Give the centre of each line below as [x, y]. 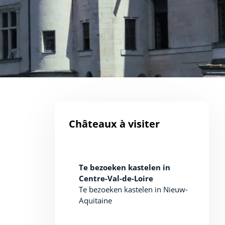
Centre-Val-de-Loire [116, 178]
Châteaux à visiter [114, 124]
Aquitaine [95, 200]
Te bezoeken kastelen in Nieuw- [133, 189]
